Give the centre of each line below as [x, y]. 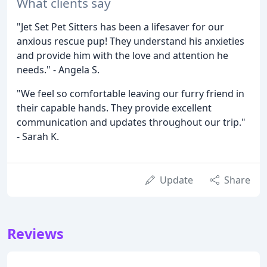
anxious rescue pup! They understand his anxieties [131, 41]
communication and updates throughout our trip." [131, 122]
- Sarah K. [38, 137]
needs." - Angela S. [58, 70]
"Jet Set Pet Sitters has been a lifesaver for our [120, 27]
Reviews [35, 234]
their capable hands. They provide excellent [114, 108]
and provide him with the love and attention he [122, 56]
